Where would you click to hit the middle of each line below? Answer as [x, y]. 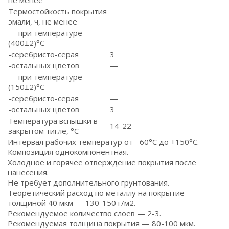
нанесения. [28, 172]
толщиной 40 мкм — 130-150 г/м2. [72, 203]
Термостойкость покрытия [58, 11]
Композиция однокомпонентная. [68, 152]
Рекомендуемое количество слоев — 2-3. [84, 213]
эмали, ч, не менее [43, 21]
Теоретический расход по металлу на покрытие [96, 193]
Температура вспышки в [53, 121]
